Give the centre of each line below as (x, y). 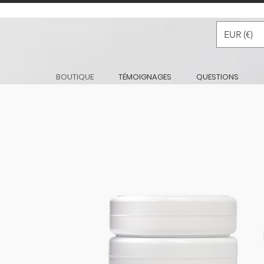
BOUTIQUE (75, 77)
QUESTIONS (217, 77)
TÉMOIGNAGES (145, 77)
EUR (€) (238, 34)
